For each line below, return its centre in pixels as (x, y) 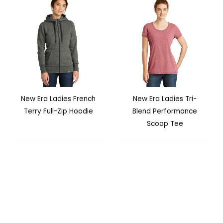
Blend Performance (165, 111)
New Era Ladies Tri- (165, 99)
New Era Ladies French (58, 99)
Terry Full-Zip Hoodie (58, 111)
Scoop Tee (165, 123)
